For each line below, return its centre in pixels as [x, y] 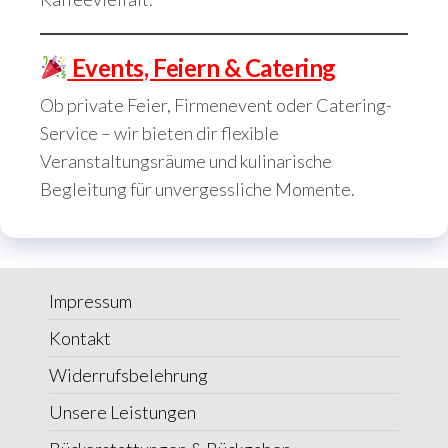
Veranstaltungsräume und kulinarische [186, 161]
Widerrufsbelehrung [128, 375]
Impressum [90, 301]
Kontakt [79, 338]
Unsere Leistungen [122, 412]
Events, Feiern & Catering [203, 67]
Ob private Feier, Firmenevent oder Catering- [216, 105]
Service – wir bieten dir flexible [159, 133]
